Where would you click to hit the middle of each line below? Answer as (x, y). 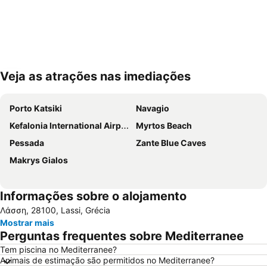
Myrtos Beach (164, 125)
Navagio (153, 108)
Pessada (27, 143)
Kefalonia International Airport (65, 125)
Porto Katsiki (36, 108)
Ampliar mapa (46, 85)
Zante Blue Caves (171, 143)
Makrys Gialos (39, 160)
